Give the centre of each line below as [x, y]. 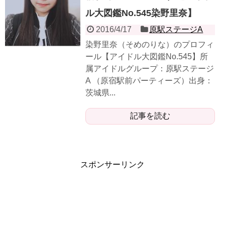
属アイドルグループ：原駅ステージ [150, 68]
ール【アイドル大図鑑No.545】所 [147, 56]
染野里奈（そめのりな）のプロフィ [150, 44]
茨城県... [100, 92]
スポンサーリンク [113, 164]
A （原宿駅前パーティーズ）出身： [149, 80]
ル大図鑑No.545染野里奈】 [141, 13]
